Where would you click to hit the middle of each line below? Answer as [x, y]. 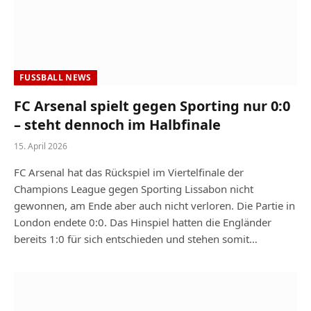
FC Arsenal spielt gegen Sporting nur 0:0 [152, 106]
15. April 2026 [41, 146]
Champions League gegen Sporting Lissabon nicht [134, 188]
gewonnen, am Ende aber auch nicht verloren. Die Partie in [154, 205]
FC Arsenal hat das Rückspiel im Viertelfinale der [129, 172]
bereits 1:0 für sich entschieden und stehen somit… [136, 238]
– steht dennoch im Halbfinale [117, 124]
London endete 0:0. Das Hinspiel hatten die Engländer [143, 222]
